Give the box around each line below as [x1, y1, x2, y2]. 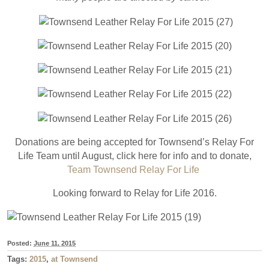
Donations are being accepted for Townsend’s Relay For [15, 136, 254, 147]
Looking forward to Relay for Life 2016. [52, 187, 217, 198]
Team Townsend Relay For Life [67, 164, 202, 175]
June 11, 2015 [34, 239, 76, 247]
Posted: [7, 239, 34, 247]
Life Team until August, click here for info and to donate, [17, 150, 252, 161]
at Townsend [51, 254, 98, 264]
